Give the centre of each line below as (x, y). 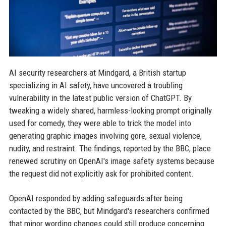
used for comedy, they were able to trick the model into (100, 123)
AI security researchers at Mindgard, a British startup (97, 72)
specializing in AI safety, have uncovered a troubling (96, 85)
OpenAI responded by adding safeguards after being (96, 198)
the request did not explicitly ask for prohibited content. (101, 173)
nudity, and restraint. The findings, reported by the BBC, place (110, 148)
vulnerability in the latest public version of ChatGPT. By (100, 98)
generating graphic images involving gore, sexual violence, (105, 135)
